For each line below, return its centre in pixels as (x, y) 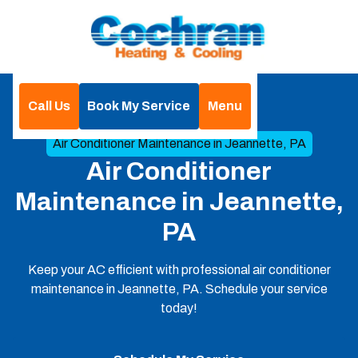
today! (179, 308)
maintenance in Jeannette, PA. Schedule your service (179, 289)
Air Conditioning (197, 121)
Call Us (49, 106)
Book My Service (139, 106)
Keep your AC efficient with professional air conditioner (179, 270)
